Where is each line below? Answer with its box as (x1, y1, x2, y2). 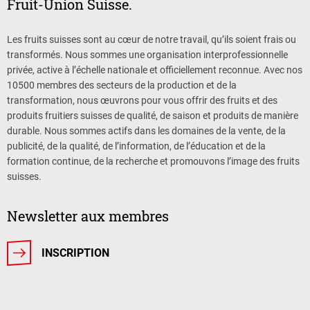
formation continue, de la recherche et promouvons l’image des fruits (7, 156, 300, 167)
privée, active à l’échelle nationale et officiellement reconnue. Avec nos (7, 64, 302, 76)
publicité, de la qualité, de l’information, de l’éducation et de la (7, 140, 266, 152)
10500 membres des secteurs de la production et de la (7, 80, 237, 91)
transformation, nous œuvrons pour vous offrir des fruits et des (7, 95, 277, 107)
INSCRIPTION (42, 246, 109, 259)
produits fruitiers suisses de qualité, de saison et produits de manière (7, 110, 298, 122)
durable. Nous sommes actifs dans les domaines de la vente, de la (7, 125, 286, 137)
